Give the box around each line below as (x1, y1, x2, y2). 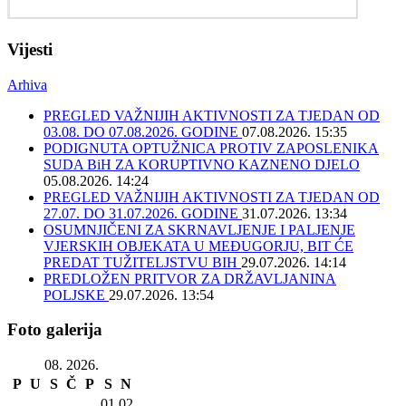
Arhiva (7, 76, 47, 92)
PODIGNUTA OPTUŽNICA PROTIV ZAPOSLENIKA (43, 140, 379, 156)
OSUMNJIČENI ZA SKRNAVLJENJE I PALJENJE (43, 221, 355, 237)
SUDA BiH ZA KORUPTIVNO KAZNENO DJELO (43, 156, 360, 172)
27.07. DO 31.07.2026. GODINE (43, 205, 242, 221)
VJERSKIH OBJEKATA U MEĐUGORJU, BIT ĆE (43, 237, 353, 254)
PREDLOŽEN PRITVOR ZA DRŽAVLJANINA (43, 270, 336, 286)
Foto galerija (7, 320, 102, 340)
